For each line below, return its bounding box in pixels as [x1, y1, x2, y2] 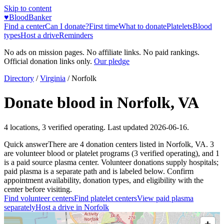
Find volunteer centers [4, 193, 74, 202]
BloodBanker [9, 13, 51, 21]
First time [89, 22, 118, 30]
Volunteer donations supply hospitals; [101, 157, 218, 166]
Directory [4, 74, 34, 82]
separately [4, 202, 35, 211]
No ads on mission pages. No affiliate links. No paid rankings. [4, 48, 199, 56]
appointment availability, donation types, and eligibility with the [4, 175, 203, 184]
